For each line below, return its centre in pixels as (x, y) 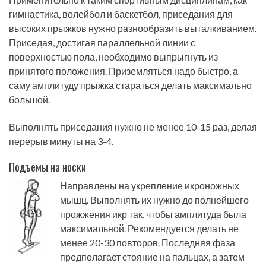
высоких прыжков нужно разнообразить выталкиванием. (133, 28)
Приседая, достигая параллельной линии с (102, 42)
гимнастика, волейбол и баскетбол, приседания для (121, 14)
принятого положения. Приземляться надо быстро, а (123, 71)
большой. (29, 99)
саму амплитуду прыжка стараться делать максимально (130, 85)
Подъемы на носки (47, 167)
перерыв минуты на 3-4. (61, 141)
